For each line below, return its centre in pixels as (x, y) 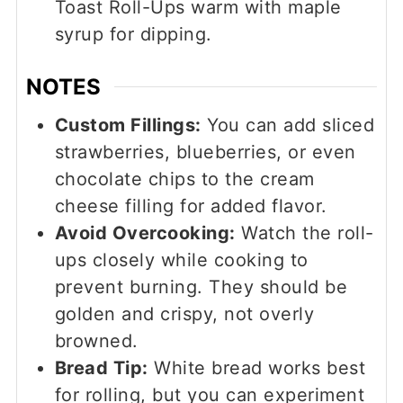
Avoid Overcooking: (145, 233)
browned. (96, 341)
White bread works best (257, 368)
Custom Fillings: (128, 125)
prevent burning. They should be (201, 287)
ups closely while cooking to (181, 260)
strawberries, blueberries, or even (205, 152)
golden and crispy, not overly (184, 314)
